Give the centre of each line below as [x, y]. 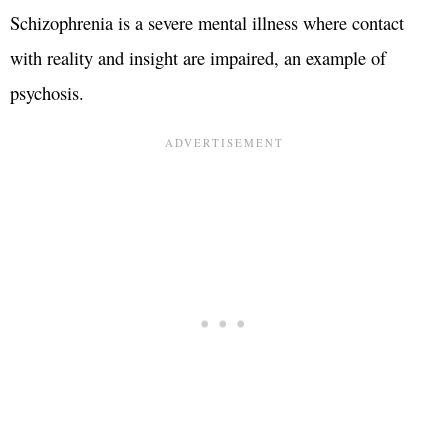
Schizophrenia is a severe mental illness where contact [207, 22]
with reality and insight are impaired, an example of [198, 57]
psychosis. [47, 92]
